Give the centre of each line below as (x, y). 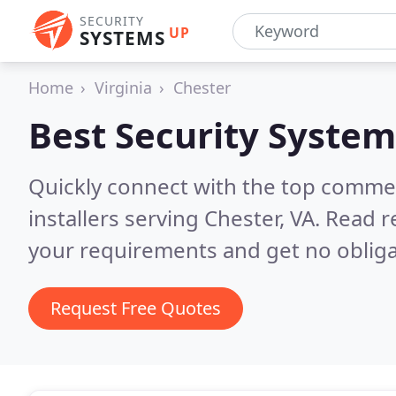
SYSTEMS (122, 38)
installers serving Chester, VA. (177, 218)
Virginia (123, 88)
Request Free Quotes (136, 308)
